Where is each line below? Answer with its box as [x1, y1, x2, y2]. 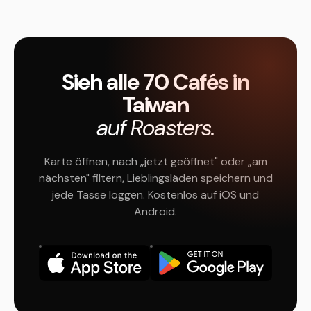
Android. [134, 204, 177, 219]
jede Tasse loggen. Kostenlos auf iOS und [52, 187, 259, 202]
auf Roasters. [96, 113, 215, 142]
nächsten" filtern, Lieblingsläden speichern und [38, 171, 273, 185]
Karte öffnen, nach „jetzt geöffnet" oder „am [44, 154, 267, 169]
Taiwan [121, 90, 190, 119]
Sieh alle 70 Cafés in [62, 67, 249, 96]
